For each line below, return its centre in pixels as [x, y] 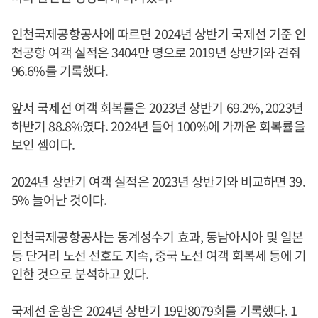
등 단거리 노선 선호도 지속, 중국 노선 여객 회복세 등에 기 [159, 255]
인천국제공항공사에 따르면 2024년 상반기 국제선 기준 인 [159, 33]
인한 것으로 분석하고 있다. [80, 273]
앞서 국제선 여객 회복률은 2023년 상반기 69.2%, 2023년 [157, 107]
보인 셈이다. [43, 144]
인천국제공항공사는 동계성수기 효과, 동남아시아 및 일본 [158, 236]
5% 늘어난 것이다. [59, 199]
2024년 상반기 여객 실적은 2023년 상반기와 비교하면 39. [158, 181]
